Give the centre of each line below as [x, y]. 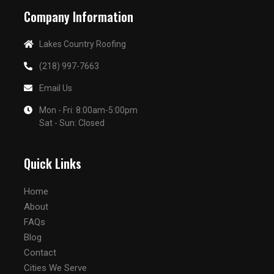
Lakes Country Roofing [83, 44]
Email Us [56, 88]
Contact [40, 253]
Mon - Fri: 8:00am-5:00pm [88, 110]
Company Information [79, 17]
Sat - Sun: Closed [72, 123]
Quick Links [53, 163]
